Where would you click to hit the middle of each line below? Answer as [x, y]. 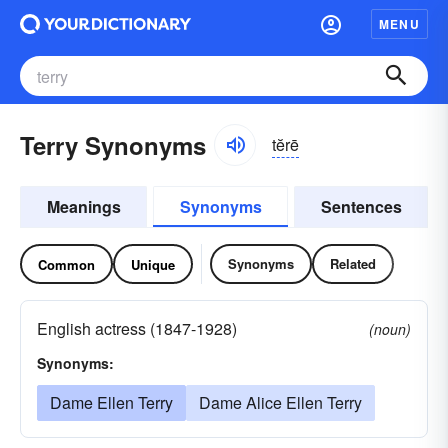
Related [353, 263]
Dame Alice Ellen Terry [280, 402]
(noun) [390, 329]
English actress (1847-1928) [137, 328]
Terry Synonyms [113, 145]
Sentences [361, 206]
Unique [153, 264]
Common [66, 264]
